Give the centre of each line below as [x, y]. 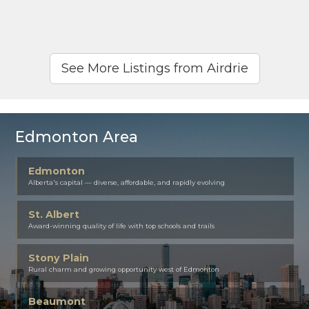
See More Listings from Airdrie [154, 68]
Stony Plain [59, 258]
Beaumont [57, 301]
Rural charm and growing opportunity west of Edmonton [124, 269]
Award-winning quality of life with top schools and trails [122, 226]
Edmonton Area [77, 136]
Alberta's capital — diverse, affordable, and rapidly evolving [127, 182]
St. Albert [54, 214]
